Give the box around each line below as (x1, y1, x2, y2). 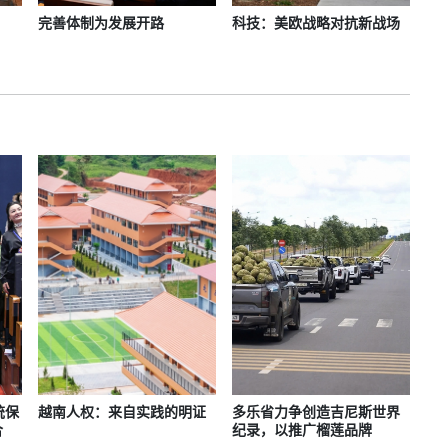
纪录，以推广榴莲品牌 (231, 422, 372, 439)
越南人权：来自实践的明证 (38, 404, 207, 421)
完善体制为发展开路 (38, 15, 165, 32)
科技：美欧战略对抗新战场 (231, 15, 400, 32)
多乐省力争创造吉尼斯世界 (231, 404, 400, 421)
